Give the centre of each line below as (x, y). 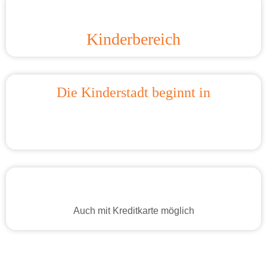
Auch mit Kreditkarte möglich (133, 210)
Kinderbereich (133, 39)
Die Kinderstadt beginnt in (133, 92)
